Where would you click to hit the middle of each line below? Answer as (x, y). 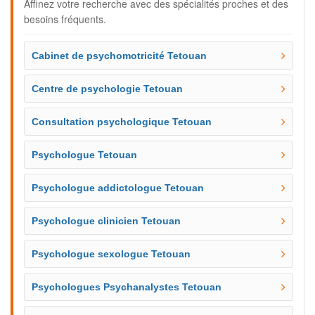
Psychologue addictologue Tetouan (118, 188)
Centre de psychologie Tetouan (107, 89)
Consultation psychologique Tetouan (122, 122)
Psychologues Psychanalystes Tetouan (127, 287)
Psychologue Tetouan (84, 155)
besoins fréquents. (65, 19)
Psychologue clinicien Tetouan (106, 221)
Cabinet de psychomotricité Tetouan (119, 56)
